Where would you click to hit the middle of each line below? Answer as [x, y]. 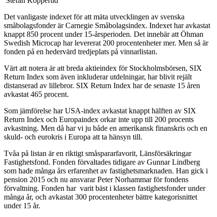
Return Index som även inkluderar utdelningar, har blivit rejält [98, 77]
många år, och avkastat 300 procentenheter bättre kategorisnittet [101, 197]
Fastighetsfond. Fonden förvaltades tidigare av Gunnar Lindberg [102, 162]
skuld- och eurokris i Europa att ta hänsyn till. [73, 137]
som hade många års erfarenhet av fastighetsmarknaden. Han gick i [106, 170]
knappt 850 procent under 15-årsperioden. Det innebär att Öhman [104, 34]
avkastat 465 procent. [36, 94]
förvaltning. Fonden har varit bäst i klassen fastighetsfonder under [105, 188]
